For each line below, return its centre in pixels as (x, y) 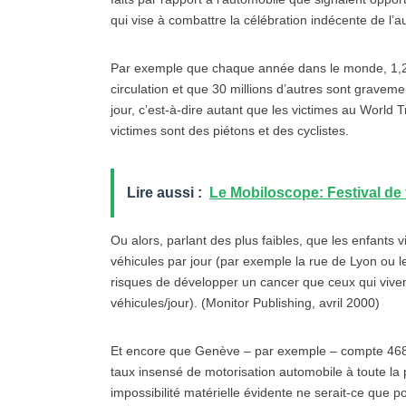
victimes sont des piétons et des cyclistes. (230, 130)
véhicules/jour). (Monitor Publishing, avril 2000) (245, 303)
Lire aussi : (164, 193)
